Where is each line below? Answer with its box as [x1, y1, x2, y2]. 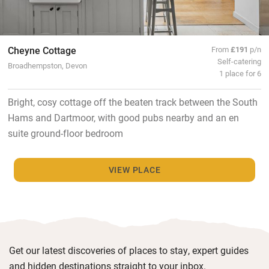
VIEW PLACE [108, 163, 161, 175]
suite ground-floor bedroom [7, 126, 123, 139]
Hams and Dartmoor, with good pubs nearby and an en [7, 110, 239, 124]
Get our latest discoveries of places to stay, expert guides [9, 243, 249, 256]
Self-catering [217, 55, 262, 66]
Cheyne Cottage [7, 43, 76, 56]
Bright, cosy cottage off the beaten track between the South [7, 95, 258, 108]
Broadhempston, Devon [7, 59, 87, 70]
